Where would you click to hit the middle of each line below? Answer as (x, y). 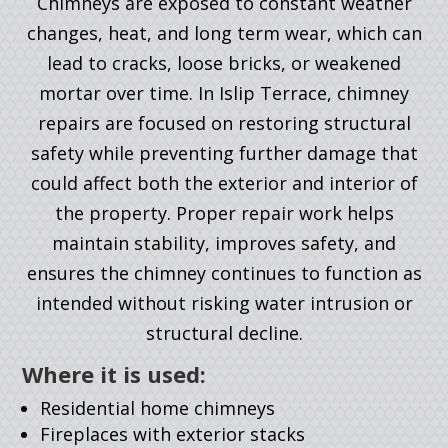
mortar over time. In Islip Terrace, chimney (224, 93)
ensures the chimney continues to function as (224, 273)
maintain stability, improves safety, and (224, 243)
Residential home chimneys (158, 408)
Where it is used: (114, 374)
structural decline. (224, 333)
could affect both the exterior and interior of (224, 183)
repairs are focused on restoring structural (224, 123)
